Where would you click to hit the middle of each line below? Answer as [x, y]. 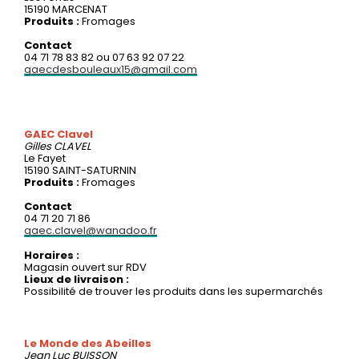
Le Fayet [45, 158]
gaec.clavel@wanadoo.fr [91, 230]
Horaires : [52, 255]
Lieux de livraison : [77, 279]
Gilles [39, 146]
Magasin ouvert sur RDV [85, 267]
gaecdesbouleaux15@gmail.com [111, 69]
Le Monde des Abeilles [88, 343]
